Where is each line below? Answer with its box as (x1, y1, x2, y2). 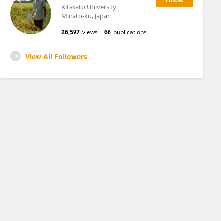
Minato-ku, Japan (61, 11, 111, 20)
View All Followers (25, 52, 87, 61)
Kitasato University (61, 2, 116, 11)
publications (113, 28, 147, 36)
